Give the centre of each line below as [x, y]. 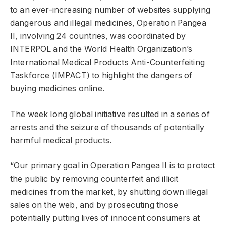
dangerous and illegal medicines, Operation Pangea [108, 23]
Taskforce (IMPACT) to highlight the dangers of [101, 75]
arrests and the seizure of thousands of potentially [107, 127]
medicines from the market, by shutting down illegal [109, 192]
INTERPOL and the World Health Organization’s [101, 49]
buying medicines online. [57, 89]
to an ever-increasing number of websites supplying [110, 10]
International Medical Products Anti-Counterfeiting [107, 62]
